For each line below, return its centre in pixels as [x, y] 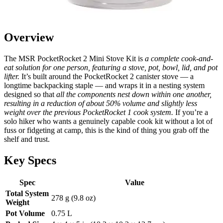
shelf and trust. [27, 139]
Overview [29, 37]
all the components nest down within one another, [134, 94]
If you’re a [191, 112]
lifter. [12, 76]
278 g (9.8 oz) [73, 198]
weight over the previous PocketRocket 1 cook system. [89, 112]
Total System [27, 194]
